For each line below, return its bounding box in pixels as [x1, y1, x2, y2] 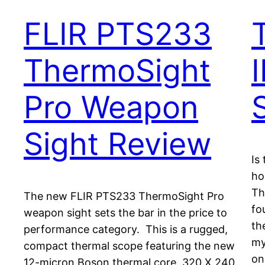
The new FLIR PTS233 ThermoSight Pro [24, 190, 224, 203]
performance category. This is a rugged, [24, 223, 228, 236]
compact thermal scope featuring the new [24, 240, 235, 253]
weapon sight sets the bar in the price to [24, 206, 227, 219]
